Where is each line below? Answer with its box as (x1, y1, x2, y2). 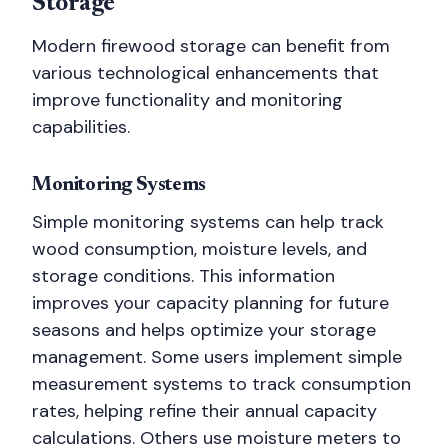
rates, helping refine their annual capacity (32, 399, 377, 423)
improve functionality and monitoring (32, 88, 343, 112)
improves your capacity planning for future (32, 291, 389, 315)
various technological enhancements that (32, 61, 379, 85)
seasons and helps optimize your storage (32, 318, 376, 342)
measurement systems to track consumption (32, 372, 411, 396)
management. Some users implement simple (32, 345, 402, 369)
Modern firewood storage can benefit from (32, 34, 390, 58)
